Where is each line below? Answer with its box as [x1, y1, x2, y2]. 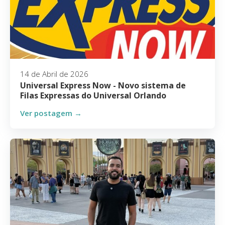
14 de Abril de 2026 [20, 69, 88, 79]
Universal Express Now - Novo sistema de [20, 80, 186, 91]
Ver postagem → [20, 108, 82, 118]
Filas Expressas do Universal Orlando [20, 90, 166, 101]
